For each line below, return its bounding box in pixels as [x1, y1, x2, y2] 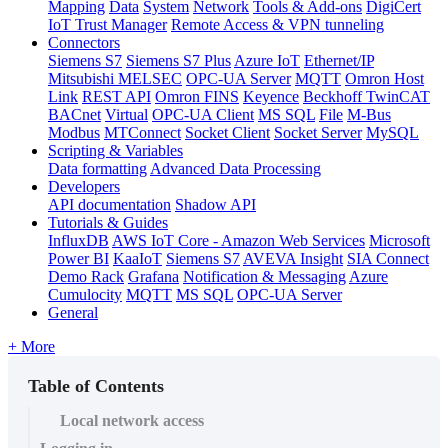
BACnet [48, 105, 101, 123]
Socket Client [185, 123, 270, 141]
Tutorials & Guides [48, 213, 168, 231]
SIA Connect [347, 249, 429, 267]
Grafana [128, 267, 179, 285]
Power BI [48, 249, 109, 267]
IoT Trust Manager [48, 15, 167, 33]
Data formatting [48, 159, 147, 177]
